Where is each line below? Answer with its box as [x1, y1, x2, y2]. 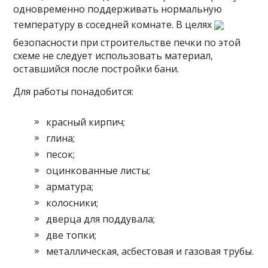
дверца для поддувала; [46, 212, 156, 226]
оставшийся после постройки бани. [13, 62, 179, 75]
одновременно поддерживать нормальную [13, 2, 223, 16]
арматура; [46, 180, 94, 193]
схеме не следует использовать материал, [13, 49, 214, 62]
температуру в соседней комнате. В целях [13, 18, 215, 32]
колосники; [46, 196, 99, 209]
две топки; [46, 229, 97, 242]
